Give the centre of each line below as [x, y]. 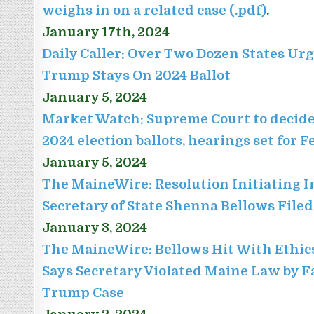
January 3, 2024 [95, 228]
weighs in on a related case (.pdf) [155, 11]
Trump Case [83, 293]
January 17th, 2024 [106, 32]
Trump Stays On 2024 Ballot [137, 76]
